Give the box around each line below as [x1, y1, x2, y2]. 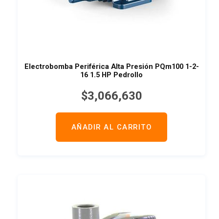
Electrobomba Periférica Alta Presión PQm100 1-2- [24, 62, 199, 71]
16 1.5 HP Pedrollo [80, 70, 143, 80]
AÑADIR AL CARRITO [71, 122, 152, 131]
